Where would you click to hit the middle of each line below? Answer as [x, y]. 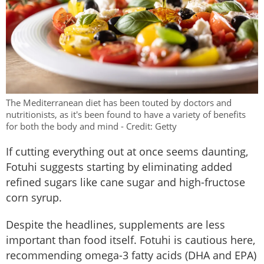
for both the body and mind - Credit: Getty [91, 126]
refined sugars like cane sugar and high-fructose [126, 182]
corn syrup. [34, 197]
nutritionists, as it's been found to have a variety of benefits [126, 114]
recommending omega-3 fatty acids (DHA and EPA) [131, 255]
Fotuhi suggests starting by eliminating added [119, 166]
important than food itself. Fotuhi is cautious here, [131, 240]
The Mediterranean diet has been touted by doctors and [119, 102]
